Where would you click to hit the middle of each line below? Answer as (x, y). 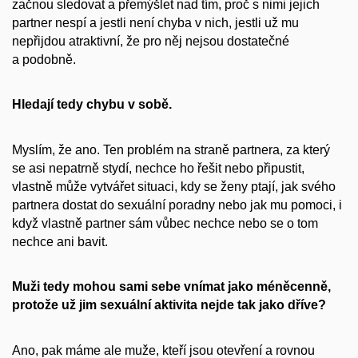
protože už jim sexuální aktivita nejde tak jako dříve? (169, 305)
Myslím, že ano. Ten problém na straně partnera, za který (171, 149)
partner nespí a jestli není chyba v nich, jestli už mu (155, 22)
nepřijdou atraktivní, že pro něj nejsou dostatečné (151, 41)
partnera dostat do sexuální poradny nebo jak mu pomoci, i (177, 205)
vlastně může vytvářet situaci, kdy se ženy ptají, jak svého (174, 186)
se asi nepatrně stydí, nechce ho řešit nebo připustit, (158, 168)
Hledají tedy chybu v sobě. (92, 105)
